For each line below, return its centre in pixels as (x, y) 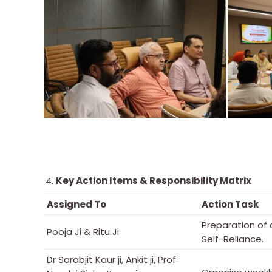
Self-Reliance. (233, 239)
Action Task (230, 204)
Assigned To (76, 204)
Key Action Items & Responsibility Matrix (154, 180)
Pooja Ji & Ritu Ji (83, 231)
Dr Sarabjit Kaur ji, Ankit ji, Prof (111, 259)
